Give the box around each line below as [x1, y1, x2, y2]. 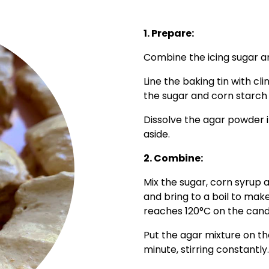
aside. [144, 127, 170, 142]
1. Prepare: [144, 26, 194, 41]
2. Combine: [144, 151, 203, 166]
